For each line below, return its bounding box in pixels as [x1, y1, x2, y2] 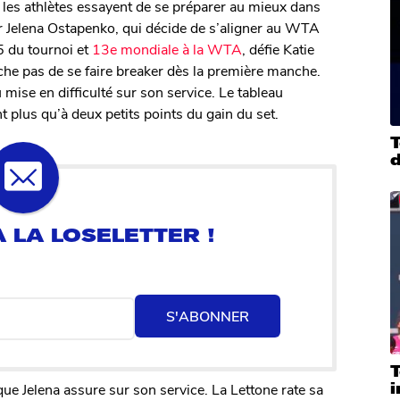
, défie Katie [242, 38, 314, 58]
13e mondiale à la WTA [92, 38, 242, 58]
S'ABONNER [166, 305, 250, 325]
